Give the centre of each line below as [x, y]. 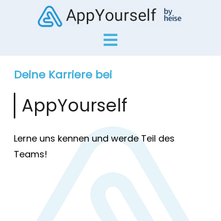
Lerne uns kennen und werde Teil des [94, 138]
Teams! [30, 154]
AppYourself [74, 105]
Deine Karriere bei [63, 74]
